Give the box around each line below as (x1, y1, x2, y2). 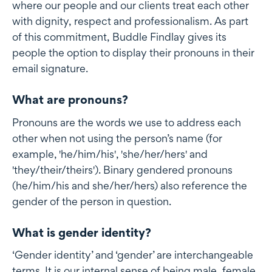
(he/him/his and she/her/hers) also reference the (12, 178, 247, 192)
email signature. (12, 61, 88, 75)
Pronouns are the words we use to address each (12, 115, 241, 129)
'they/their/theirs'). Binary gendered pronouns (12, 163, 233, 176)
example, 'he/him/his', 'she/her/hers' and (12, 147, 208, 160)
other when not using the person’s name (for (12, 131, 222, 144)
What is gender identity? (12, 225, 151, 240)
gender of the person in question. (12, 194, 171, 208)
